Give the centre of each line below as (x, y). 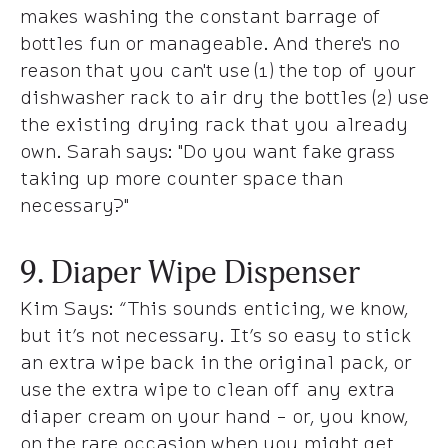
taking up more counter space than (181, 177)
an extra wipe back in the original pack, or (215, 361)
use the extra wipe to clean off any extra (207, 388)
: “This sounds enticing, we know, (258, 307)
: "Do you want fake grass (281, 150)
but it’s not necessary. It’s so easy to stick (215, 334)
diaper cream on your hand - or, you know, (213, 415)
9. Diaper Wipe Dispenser (190, 272)
